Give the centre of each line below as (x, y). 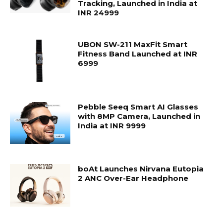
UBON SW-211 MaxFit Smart (133, 45)
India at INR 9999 (112, 125)
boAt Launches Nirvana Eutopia (141, 169)
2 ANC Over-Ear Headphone (133, 178)
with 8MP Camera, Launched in (139, 116)
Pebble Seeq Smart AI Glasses (138, 107)
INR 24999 (99, 13)
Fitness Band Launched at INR (138, 54)
